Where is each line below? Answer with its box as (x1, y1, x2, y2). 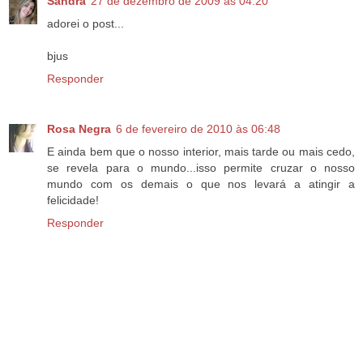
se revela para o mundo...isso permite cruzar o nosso (47, 161, 355, 175)
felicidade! (47, 194, 99, 207)
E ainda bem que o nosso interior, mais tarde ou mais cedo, (47, 145, 355, 159)
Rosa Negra (47, 122, 111, 136)
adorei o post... (47, 17, 124, 31)
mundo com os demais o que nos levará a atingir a (47, 177, 355, 191)
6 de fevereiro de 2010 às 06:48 (116, 122, 280, 136)
